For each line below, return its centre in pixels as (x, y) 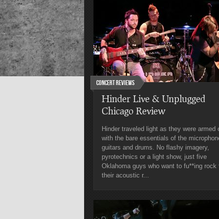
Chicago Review (133, 111)
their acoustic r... (125, 175)
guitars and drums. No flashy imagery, (155, 147)
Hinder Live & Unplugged (153, 99)
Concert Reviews (115, 83)
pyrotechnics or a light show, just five (154, 157)
